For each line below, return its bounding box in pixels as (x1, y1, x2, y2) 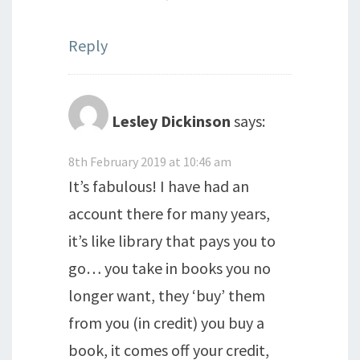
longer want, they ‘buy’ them (68, 284, 265, 305)
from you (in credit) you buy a (68, 312, 264, 333)
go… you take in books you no (68, 257, 271, 278)
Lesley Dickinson (112, 110, 231, 131)
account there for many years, (68, 202, 270, 223)
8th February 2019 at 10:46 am (68, 153, 231, 170)
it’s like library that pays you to (68, 230, 276, 251)
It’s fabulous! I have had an (68, 175, 249, 196)
